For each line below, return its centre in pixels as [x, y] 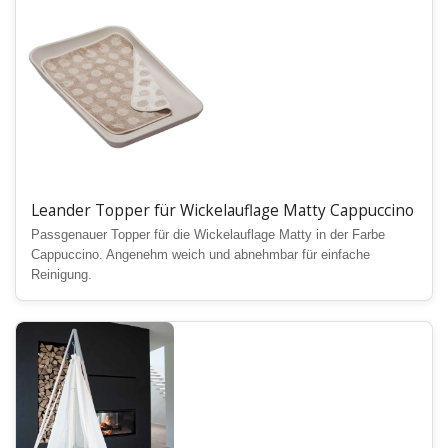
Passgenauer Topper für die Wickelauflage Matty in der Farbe [208, 235]
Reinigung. [61, 275]
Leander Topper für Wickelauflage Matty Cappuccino [222, 211]
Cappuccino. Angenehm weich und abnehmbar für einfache [200, 255]
